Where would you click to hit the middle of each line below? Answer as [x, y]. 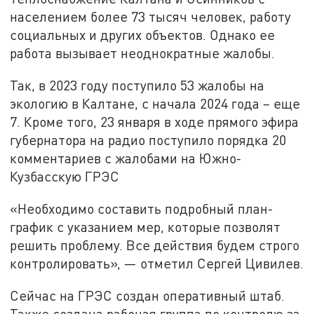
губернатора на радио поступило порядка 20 [148, 140]
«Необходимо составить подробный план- [142, 208]
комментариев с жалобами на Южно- [126, 158]
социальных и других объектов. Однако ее [143, 35]
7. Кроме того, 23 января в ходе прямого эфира [155, 122]
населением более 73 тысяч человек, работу [151, 17]
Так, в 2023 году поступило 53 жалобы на [137, 86]
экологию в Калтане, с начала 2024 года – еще [155, 104]
